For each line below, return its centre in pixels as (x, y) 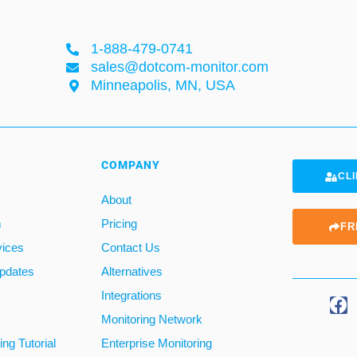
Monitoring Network (152, 319)
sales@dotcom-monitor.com (180, 67)
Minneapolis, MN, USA (163, 85)
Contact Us (131, 247)
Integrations (131, 295)
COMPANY (131, 165)
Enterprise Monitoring (157, 343)
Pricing (119, 224)
